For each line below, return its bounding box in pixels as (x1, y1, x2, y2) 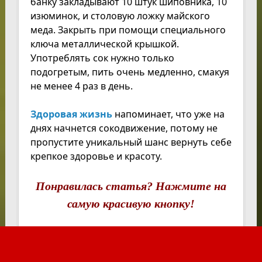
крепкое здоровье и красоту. (30, 150, 162, 163)
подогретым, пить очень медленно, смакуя (30, 65, 229, 79)
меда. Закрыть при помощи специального (30, 23, 226, 37)
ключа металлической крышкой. (30, 37, 179, 51)
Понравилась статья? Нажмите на (35, 180, 226, 193)
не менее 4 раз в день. (30, 80, 133, 93)
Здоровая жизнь (30, 108, 112, 121)
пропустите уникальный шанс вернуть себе (30, 136, 232, 149)
